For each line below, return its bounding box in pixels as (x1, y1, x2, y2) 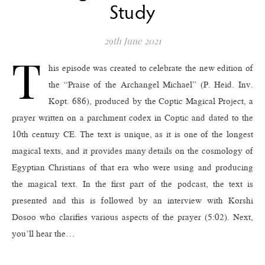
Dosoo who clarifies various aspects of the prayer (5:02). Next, (12, 211, 253, 223)
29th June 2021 (104, 35, 161, 47)
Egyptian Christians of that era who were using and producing (12, 161, 253, 173)
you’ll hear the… (12, 228, 75, 240)
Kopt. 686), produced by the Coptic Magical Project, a (49, 95, 253, 107)
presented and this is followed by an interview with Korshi (12, 195, 253, 206)
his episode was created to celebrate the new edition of (49, 62, 253, 74)
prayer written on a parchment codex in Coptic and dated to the (12, 112, 253, 124)
